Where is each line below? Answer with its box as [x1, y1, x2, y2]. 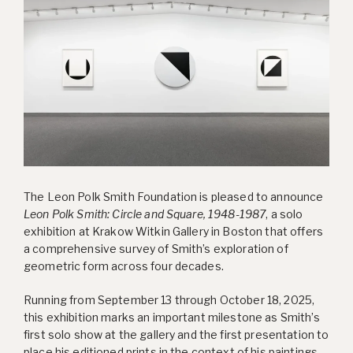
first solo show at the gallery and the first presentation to [24, 327, 329, 341]
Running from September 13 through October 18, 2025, [24, 292, 315, 307]
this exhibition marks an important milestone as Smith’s [24, 310, 320, 324]
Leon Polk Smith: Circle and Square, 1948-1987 [24, 206, 266, 221]
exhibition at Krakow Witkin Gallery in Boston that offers [24, 224, 323, 238]
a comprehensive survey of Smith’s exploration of [24, 241, 288, 255]
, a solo [266, 206, 303, 221]
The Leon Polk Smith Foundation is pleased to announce [24, 189, 324, 203]
